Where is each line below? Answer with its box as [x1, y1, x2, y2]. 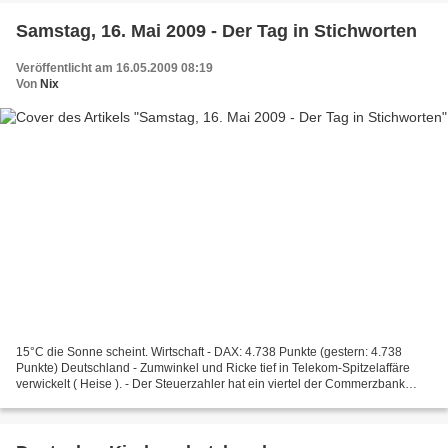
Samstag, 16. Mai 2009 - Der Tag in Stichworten [16, 21, 417, 42]
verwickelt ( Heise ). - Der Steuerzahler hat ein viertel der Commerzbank [16, 376, 405, 391]
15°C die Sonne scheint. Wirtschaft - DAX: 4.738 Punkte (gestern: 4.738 [16, 344, 402, 359]
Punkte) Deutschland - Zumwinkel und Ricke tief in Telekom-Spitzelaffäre [16, 360, 410, 375]
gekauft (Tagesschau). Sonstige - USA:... [16, 392, 234, 407]
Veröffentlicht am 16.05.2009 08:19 [16, 61, 213, 76]
